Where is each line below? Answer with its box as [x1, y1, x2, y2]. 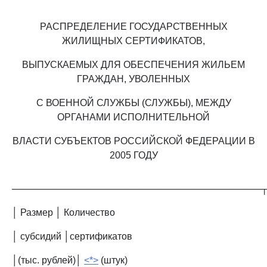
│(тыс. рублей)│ [12, 255, 84, 265]
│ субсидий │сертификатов [12, 231, 132, 241]
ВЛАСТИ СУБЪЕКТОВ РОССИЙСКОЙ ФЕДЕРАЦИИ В [12, 136, 255, 146]
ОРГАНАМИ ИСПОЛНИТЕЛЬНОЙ [57, 112, 210, 122]
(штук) [98, 255, 128, 265]
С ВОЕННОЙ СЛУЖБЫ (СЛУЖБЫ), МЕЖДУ [36, 98, 231, 108]
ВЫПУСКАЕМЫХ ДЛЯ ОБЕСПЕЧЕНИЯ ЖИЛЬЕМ [22, 60, 245, 70]
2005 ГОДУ [109, 150, 158, 160]
